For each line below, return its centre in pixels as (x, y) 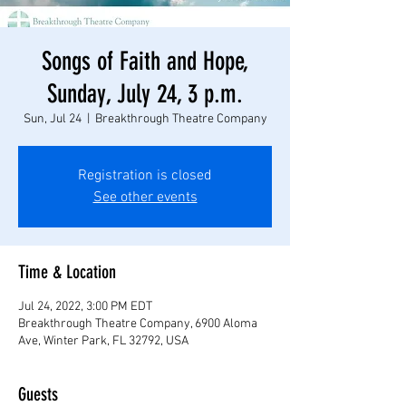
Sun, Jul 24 (52, 119)
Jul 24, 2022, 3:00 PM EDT (85, 306)
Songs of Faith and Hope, (145, 61)
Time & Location (67, 271)
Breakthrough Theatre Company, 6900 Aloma (138, 324)
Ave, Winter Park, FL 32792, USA (103, 341)
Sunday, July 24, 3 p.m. (145, 93)
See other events (145, 197)
